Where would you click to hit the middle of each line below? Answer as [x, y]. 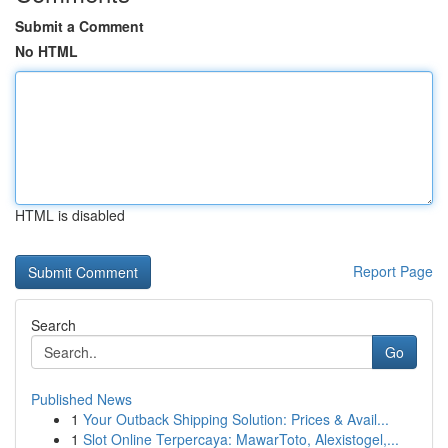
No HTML [46, 51]
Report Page [393, 271]
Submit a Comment [79, 26]
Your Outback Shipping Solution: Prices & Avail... [236, 419]
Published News [81, 399]
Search [53, 325]
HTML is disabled [70, 215]
